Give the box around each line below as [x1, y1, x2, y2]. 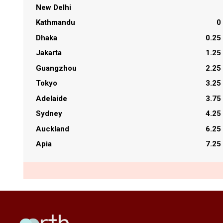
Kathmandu [36, 18, 78, 27]
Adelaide [36, 94, 70, 103]
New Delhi [36, 2, 74, 12]
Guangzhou [36, 63, 79, 73]
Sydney [36, 109, 65, 118]
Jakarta [36, 48, 64, 58]
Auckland [36, 124, 72, 133]
